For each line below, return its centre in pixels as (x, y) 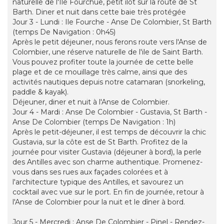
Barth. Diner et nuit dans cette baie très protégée (99, 12)
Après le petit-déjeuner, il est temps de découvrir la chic (109, 132)
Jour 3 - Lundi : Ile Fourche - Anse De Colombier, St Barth (112, 22)
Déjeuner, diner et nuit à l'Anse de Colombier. (91, 102)
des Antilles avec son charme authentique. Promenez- (107, 162)
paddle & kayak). (40, 92)
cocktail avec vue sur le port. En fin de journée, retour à (108, 192)
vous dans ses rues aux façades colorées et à (90, 172)
